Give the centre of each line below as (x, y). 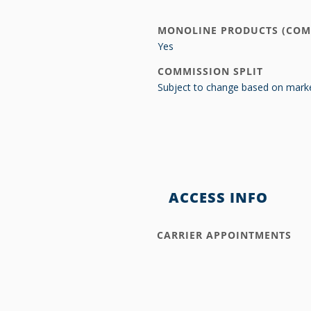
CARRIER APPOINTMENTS (224, 235)
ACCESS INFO (218, 197)
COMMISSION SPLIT (210, 71)
